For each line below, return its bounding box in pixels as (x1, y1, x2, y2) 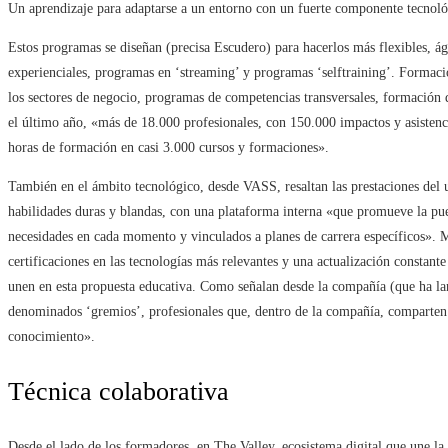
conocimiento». (8, 329, 95, 345)
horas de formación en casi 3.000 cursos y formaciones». (8, 140, 329, 156)
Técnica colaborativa (8, 377, 229, 407)
